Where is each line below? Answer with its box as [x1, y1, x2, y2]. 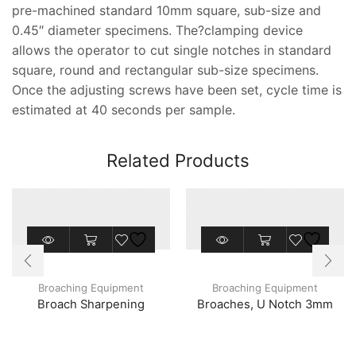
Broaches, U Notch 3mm [197, 296, 333, 311]
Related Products [106, 149, 250, 172]
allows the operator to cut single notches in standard [12, 41, 331, 58]
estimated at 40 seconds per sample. [12, 101, 235, 118]
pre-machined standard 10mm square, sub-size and [12, 2, 321, 18]
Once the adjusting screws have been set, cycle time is [12, 81, 342, 98]
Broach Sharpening [37, 296, 145, 311]
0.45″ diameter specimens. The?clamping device [12, 21, 303, 38]
